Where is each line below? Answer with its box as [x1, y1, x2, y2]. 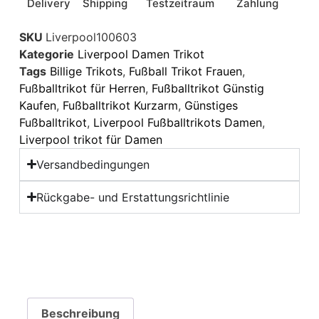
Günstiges [184, 98, 238, 113]
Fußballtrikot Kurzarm [62, 98, 178, 113]
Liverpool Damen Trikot [77, 46, 204, 61]
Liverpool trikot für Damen [19, 132, 162, 147]
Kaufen [19, 98, 56, 113]
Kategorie [19, 46, 74, 61]
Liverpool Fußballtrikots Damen [93, 115, 262, 130]
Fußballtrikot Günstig [151, 80, 264, 95]
